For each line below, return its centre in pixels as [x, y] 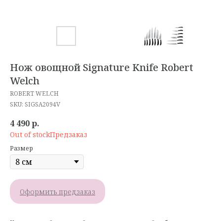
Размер [21, 148]
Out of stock [30, 135]
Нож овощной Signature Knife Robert [102, 67]
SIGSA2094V [42, 104]
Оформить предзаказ [57, 191]
